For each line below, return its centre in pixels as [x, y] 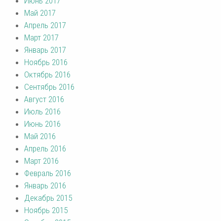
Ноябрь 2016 [46, 62]
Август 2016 [44, 99]
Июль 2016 [42, 111]
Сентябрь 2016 [49, 87]
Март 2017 [41, 37]
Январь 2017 [45, 50]
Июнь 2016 [42, 124]
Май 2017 [40, 13]
